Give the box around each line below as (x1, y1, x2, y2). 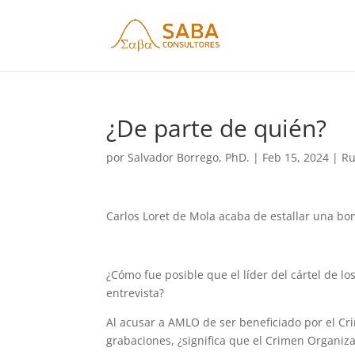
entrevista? (106, 285, 165, 300)
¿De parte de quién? (106, 112, 327, 144)
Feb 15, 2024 (262, 150, 330, 165)
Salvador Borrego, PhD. (128, 150, 250, 165)
